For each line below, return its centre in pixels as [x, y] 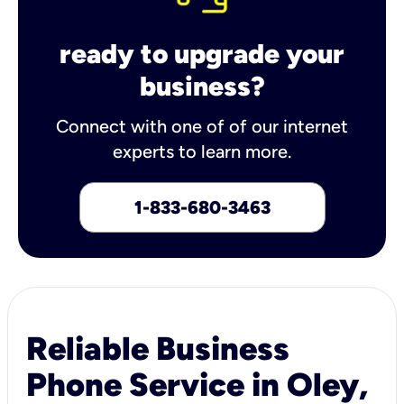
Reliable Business [158, 348]
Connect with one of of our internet [202, 126]
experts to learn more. [202, 151]
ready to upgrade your [202, 53]
